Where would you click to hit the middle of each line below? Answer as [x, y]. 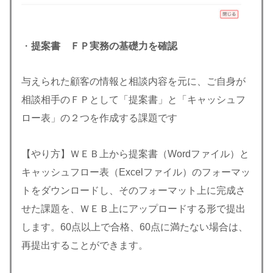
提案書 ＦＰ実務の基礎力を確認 [104, 46]
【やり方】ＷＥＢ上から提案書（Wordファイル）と [135, 154]
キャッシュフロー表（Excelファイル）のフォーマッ [136, 172]
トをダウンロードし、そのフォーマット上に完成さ [133, 191]
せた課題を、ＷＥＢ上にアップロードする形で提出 [133, 209]
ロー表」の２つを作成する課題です [99, 118]
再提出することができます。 [85, 246]
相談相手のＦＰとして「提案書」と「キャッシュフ [133, 100]
